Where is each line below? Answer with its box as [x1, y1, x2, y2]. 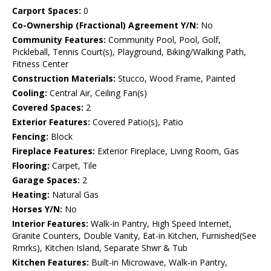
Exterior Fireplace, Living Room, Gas [95, 145, 239, 157]
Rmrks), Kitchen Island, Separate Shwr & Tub [12, 242, 188, 254]
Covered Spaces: [12, 102, 83, 114]
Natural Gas [50, 189, 99, 201]
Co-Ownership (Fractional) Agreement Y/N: [12, 19, 198, 31]
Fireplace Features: [12, 145, 95, 157]
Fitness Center [12, 58, 68, 70]
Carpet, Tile [50, 160, 97, 172]
